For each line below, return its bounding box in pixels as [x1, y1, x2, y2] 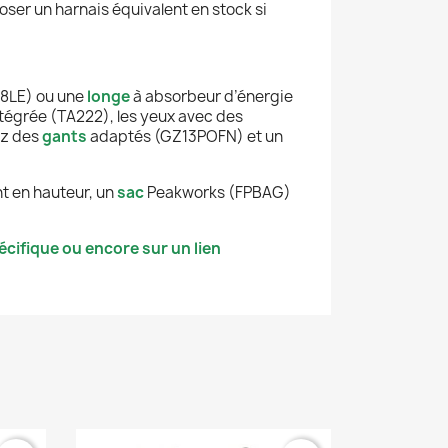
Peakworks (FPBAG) [144, 181, 291, 203]
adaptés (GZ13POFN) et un [87, 125, 283, 147]
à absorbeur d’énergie [130, 85, 293, 107]
